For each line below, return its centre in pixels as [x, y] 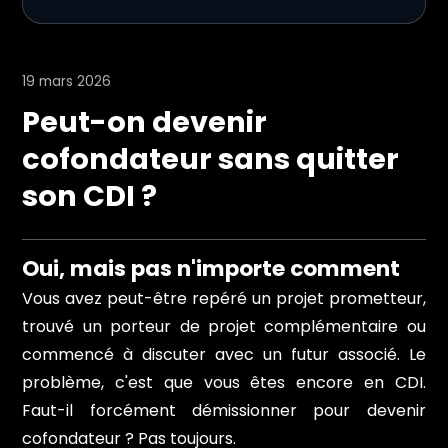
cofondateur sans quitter [211, 158]
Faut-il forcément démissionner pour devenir [224, 410]
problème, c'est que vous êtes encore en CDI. [224, 382]
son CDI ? [90, 195]
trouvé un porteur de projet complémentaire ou [224, 326]
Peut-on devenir [145, 121]
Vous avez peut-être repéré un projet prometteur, [224, 298]
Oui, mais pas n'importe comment [211, 268]
